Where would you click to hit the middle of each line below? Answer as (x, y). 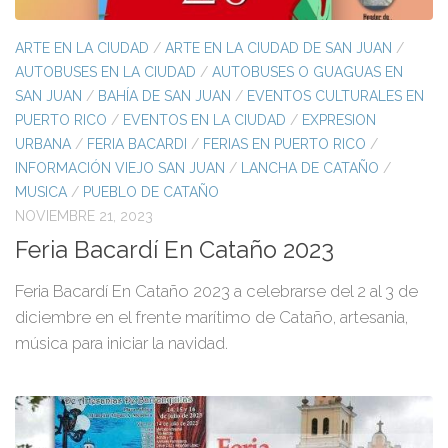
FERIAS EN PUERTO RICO (284, 144)
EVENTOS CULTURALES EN (335, 96)
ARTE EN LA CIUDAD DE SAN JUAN (278, 48)
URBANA (43, 144)
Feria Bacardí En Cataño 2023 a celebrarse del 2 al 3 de (216, 290)
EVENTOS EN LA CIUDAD (204, 120)
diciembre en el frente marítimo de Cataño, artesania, (211, 316)
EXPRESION (339, 120)
